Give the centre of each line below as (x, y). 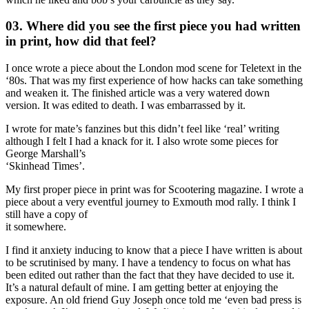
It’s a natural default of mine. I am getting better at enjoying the (142, 288)
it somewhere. (36, 227)
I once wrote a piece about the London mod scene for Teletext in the (153, 68)
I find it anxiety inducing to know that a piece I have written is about (154, 250)
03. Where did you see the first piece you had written (153, 26)
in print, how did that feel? (81, 41)
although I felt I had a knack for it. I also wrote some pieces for (142, 141)
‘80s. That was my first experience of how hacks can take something (154, 81)
